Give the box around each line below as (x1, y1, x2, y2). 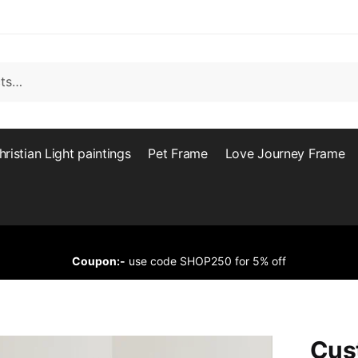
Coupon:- (72, 254, 125, 268)
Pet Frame (148, 145, 208, 161)
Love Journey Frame (225, 145, 345, 161)
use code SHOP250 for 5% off (125, 254, 286, 268)
